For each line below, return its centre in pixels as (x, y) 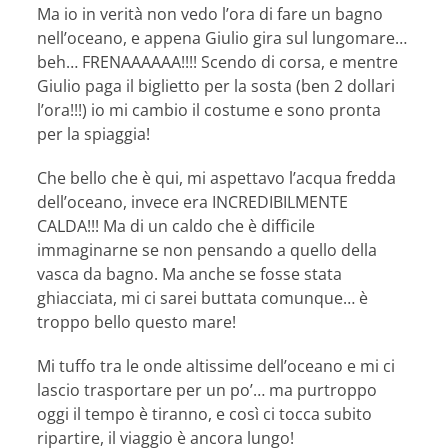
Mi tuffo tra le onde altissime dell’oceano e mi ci (216, 366)
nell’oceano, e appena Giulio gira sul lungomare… (222, 38)
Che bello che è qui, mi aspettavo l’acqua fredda (217, 178)
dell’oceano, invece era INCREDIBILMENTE (193, 202)
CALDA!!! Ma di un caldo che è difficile (176, 226)
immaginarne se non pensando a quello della (207, 250)
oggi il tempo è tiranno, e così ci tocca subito (205, 414)
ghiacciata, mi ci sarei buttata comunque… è (203, 298)
